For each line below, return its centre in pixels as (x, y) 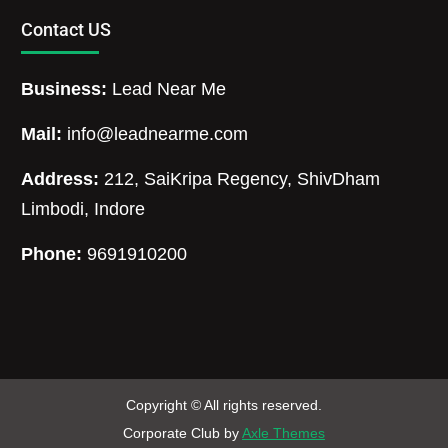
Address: (60, 178)
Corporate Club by (182, 432)
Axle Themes (283, 432)
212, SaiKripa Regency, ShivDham (240, 178)
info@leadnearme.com (158, 133)
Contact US (66, 29)
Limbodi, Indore (83, 208)
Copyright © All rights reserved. (223, 404)
